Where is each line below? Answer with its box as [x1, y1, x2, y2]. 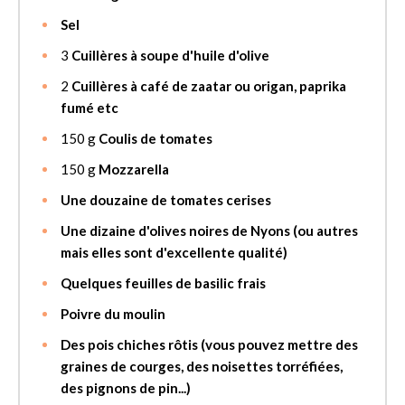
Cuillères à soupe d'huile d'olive [71, 46, 269, 63]
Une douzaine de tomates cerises [61, 191, 271, 208]
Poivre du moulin [61, 305, 165, 322]
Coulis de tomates [99, 129, 212, 146]
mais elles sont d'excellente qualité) [61, 243, 287, 260]
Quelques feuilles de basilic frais [61, 274, 266, 291]
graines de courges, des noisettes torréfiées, [61, 357, 343, 374]
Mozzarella [99, 160, 169, 177]
